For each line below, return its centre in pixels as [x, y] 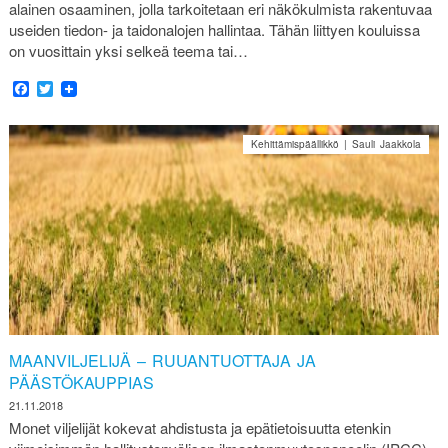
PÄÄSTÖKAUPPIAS [81, 382]
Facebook [63, 88]
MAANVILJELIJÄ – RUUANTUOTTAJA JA [162, 360]
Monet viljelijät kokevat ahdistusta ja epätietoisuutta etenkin [199, 428]
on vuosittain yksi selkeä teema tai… [128, 50]
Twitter [75, 88]
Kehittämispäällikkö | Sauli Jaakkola [336, 143]
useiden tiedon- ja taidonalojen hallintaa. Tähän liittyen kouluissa [214, 29]
